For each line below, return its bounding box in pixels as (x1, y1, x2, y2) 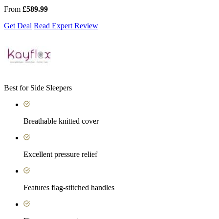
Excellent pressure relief (23, 150, 97, 158)
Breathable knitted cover (23, 116, 99, 125)
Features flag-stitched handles (23, 183, 114, 192)
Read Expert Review (34, 21, 98, 30)
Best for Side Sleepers (4, 83, 72, 92)
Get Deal (4, 21, 32, 30)
